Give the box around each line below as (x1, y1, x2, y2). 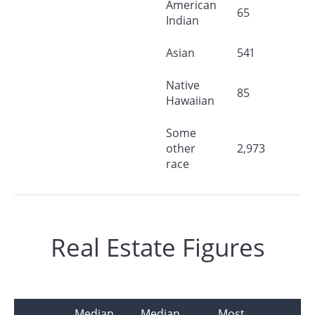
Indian (166, 13, 199, 29)
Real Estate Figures (50, 230, 265, 264)
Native (166, 77, 200, 94)
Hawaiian (166, 93, 214, 109)
